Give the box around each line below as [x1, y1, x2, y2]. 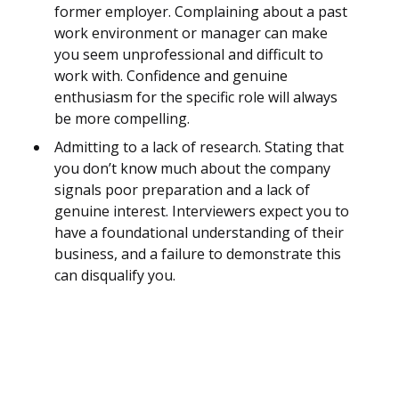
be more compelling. [54, 109, 190, 129]
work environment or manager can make [54, 23, 328, 44]
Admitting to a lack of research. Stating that [54, 137, 344, 158]
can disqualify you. [54, 265, 175, 286]
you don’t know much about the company [54, 159, 330, 179]
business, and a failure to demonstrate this [54, 244, 341, 265]
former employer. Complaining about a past [54, 2, 347, 22]
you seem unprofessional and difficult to [54, 45, 323, 65]
